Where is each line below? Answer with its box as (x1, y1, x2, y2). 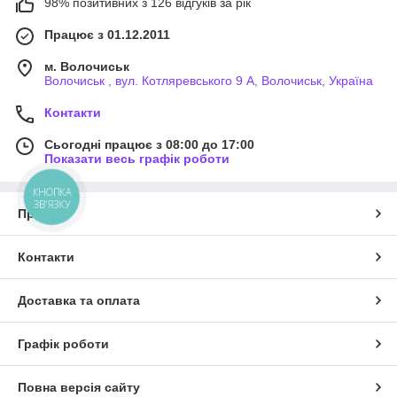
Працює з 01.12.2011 (44, 27, 170, 43)
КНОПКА (33, 185, 72, 199)
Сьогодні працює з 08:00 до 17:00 (44, 137, 254, 152)
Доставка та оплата (18, 293, 140, 308)
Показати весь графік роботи (44, 152, 230, 167)
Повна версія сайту (18, 380, 140, 395)
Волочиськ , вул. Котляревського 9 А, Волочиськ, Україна (44, 74, 373, 89)
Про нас (18, 206, 67, 222)
